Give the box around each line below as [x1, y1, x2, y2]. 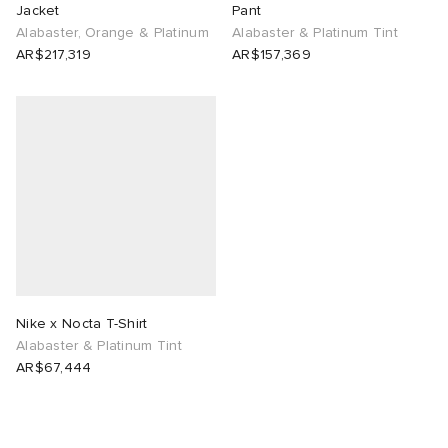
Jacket [16, 2, 60, 20]
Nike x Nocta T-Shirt [16, 315, 148, 333]
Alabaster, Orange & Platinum [16, 24, 209, 42]
